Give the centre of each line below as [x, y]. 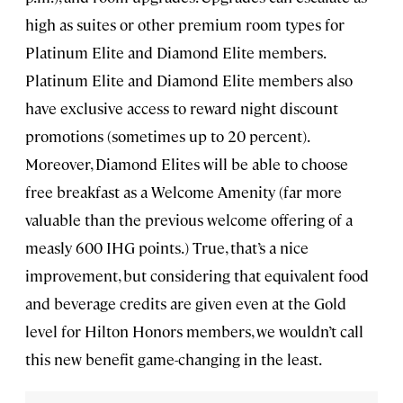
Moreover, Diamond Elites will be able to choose [187, 164]
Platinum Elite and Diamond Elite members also [189, 81]
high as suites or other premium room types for [185, 25]
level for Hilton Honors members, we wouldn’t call [194, 331]
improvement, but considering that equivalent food [197, 276]
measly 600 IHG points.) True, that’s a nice [167, 248]
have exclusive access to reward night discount [182, 108]
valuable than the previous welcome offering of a [189, 220]
